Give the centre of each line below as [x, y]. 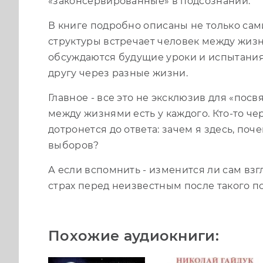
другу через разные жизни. [118, 73]
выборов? [74, 145]
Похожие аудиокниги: [134, 235]
